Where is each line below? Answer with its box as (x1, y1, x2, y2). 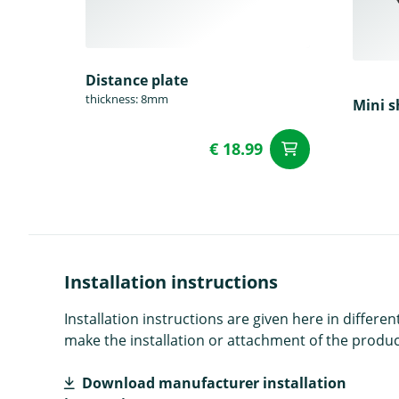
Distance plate (85, 69, 188, 90)
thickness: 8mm (85, 90, 168, 107)
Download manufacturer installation (82, 372, 346, 393)
